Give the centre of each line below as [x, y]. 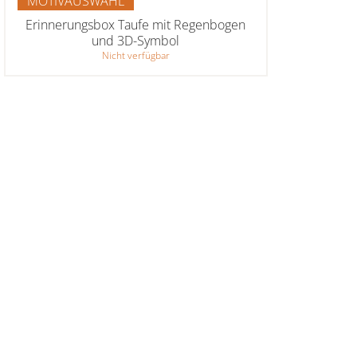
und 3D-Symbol [136, 40]
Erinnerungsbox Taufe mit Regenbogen [136, 24]
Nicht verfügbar [135, 55]
